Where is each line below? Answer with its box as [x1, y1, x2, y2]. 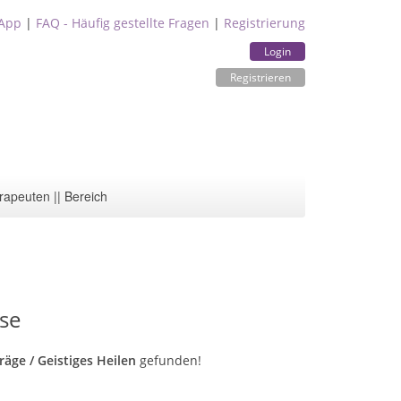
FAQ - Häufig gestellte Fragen [36, 14, 209, 31]
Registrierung [224, 14, 305, 31]
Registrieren [230, 70, 291, 85]
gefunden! [136, 352, 201, 369]
